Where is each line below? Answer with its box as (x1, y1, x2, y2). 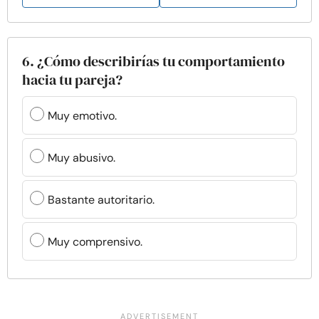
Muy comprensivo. (48, 234, 142, 249)
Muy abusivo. (48, 150, 115, 165)
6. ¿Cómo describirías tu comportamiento (22, 51, 285, 71)
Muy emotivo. (48, 108, 117, 123)
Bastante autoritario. (48, 192, 155, 207)
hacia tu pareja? (22, 70, 122, 90)
